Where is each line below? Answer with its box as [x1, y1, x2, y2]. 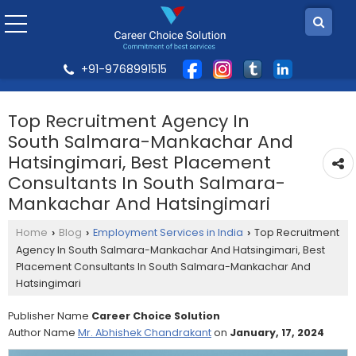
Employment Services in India [93, 226, 243, 239]
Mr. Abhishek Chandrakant [78, 326, 211, 339]
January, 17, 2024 [230, 326, 324, 339]
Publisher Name [8, 309, 91, 323]
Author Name [8, 326, 78, 339]
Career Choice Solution [91, 309, 220, 323]
